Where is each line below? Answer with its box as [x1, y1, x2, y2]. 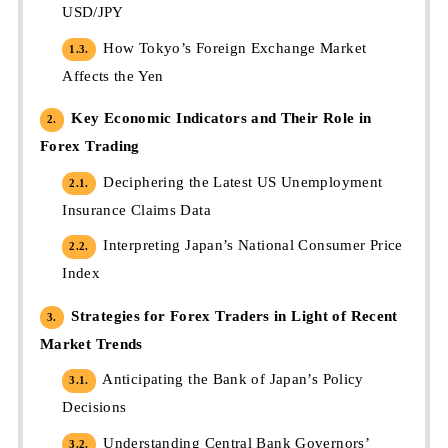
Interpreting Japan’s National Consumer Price [98, 237, 403, 254]
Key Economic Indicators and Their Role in [66, 110, 372, 127]
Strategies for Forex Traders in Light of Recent [66, 308, 398, 325]
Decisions [62, 399, 127, 416]
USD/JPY [62, 4, 124, 21]
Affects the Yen [62, 67, 164, 84]
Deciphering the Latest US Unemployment [98, 173, 383, 190]
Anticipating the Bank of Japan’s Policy [98, 371, 364, 388]
